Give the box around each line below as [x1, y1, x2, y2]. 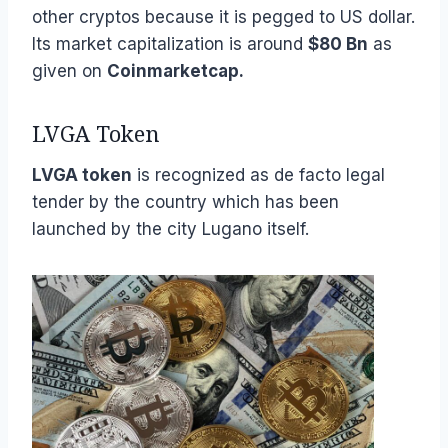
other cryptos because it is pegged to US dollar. [32, 6, 415, 27]
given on [32, 60, 107, 81]
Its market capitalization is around [32, 33, 308, 54]
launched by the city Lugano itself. [32, 218, 309, 239]
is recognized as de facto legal [132, 164, 385, 185]
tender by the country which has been [32, 191, 339, 212]
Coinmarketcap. [107, 60, 244, 81]
